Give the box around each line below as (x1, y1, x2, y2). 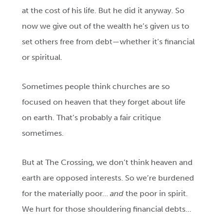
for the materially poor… (22, 189, 110, 199)
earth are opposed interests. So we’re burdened (22, 173, 195, 183)
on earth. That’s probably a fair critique (22, 113, 162, 123)
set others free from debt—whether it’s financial (22, 37, 195, 47)
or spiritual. (22, 53, 63, 62)
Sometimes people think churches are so (22, 82, 170, 91)
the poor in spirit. (126, 189, 188, 199)
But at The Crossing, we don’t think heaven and (22, 158, 193, 167)
